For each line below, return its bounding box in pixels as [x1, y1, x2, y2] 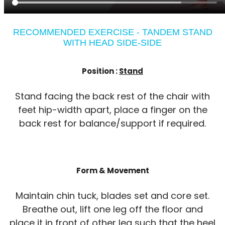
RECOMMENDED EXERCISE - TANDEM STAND [13, 27, 212, 37]
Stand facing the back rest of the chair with [15, 89, 210, 102]
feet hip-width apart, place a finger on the [18, 103, 207, 116]
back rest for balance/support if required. [19, 117, 206, 130]
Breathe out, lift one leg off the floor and [22, 202, 203, 215]
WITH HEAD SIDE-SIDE [63, 37, 162, 48]
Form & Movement [76, 165, 149, 176]
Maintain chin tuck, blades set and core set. [16, 189, 209, 202]
